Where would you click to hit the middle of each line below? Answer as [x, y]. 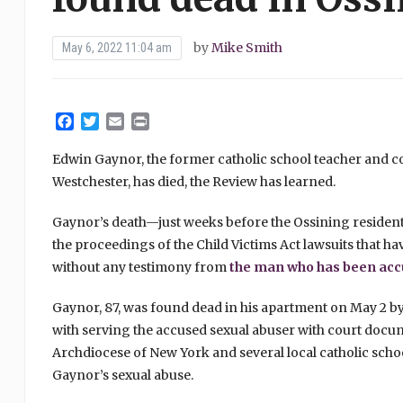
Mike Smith [246, 48]
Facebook [110, 122]
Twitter [126, 122]
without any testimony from [140, 268]
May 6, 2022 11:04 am [116, 48]
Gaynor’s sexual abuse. [122, 376]
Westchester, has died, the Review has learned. [193, 182]
